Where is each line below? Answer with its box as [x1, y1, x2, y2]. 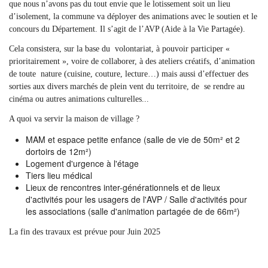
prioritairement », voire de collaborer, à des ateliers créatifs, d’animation [9, 57, 255, 66]
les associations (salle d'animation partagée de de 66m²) [26, 205, 240, 217]
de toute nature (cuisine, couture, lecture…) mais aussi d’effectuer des [9, 69, 248, 78]
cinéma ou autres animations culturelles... [9, 95, 151, 103]
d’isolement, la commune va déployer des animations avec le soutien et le [9, 12, 257, 21]
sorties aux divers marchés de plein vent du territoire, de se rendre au [9, 82, 245, 91]
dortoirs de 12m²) [26, 145, 92, 157]
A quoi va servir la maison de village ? [9, 114, 139, 123]
